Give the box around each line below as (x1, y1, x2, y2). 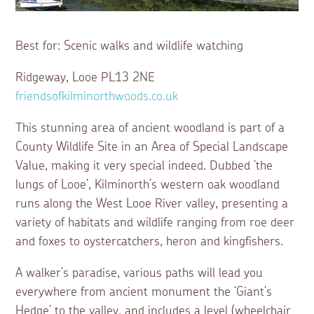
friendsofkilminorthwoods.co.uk (15, 90, 179, 103)
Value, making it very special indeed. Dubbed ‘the (15, 159, 273, 172)
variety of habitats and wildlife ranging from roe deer (15, 216, 295, 229)
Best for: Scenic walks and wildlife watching (15, 39, 244, 53)
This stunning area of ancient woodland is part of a (15, 121, 285, 135)
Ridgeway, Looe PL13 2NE (15, 71, 156, 84)
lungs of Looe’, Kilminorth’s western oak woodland (15, 178, 280, 191)
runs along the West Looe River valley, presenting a (15, 197, 289, 210)
